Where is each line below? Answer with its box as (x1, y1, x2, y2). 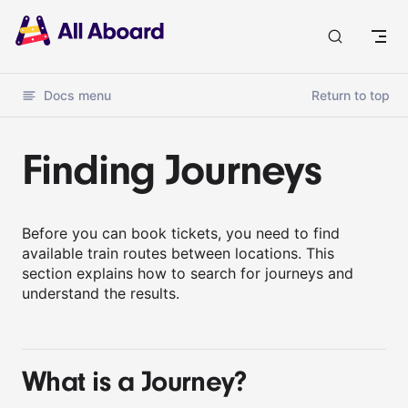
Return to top (311, 87, 390, 103)
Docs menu (44, 87, 111, 103)
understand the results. (22, 284, 179, 302)
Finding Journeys (22, 145, 322, 196)
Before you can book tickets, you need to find (22, 224, 340, 242)
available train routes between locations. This (22, 244, 334, 262)
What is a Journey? (22, 365, 247, 399)
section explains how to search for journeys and (22, 264, 353, 282)
